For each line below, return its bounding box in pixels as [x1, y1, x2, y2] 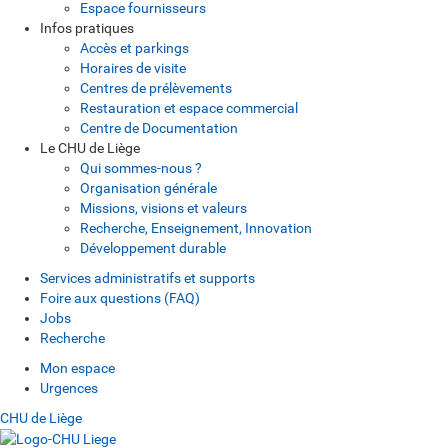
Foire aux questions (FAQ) [40, 289, 200, 306]
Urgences [40, 379, 98, 396]
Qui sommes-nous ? [80, 159, 202, 176]
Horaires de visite [80, 59, 186, 76]
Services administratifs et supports [40, 269, 255, 286]
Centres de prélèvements [80, 79, 232, 96]
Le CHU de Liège [40, 139, 140, 156]
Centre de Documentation [80, 119, 238, 136]
